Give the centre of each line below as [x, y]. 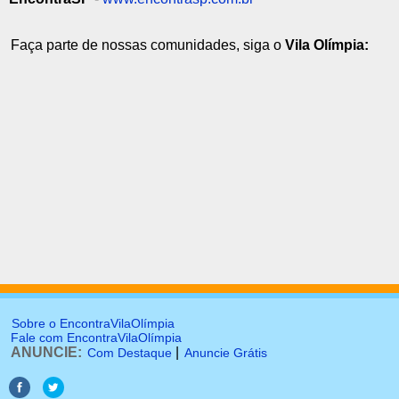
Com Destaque [130, 353]
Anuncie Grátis [226, 353]
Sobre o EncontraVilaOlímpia [93, 323]
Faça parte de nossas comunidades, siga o [148, 45]
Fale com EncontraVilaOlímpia [96, 338]
